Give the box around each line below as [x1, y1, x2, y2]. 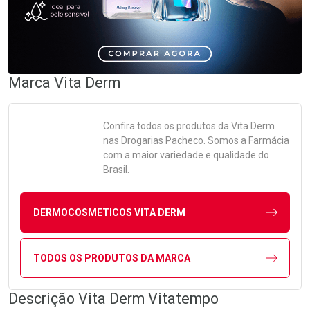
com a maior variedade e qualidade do [103, 149, 269, 161]
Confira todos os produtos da [103, 120, 231, 131]
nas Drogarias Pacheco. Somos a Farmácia [103, 135, 289, 146]
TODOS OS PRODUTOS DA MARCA [33, 252, 190, 264]
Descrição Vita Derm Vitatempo [8, 290, 219, 307]
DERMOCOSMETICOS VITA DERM [33, 206, 185, 218]
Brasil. [103, 164, 129, 175]
